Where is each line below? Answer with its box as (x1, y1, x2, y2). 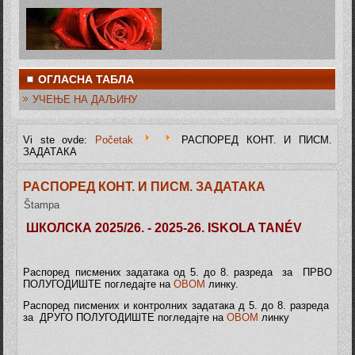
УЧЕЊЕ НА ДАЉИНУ (32, 94, 138, 106)
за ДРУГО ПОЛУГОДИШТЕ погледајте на (23, 311, 227, 323)
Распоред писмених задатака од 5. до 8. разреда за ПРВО (23, 266, 332, 278)
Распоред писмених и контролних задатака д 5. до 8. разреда (23, 300, 332, 311)
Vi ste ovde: (23, 134, 95, 146)
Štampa (24, 199, 60, 211)
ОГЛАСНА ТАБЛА (38, 73, 135, 86)
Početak (94, 134, 133, 146)
